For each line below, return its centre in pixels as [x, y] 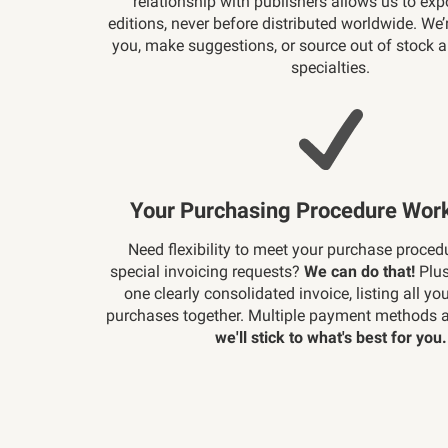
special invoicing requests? [207, 271]
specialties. [331, 67]
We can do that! [360, 271]
